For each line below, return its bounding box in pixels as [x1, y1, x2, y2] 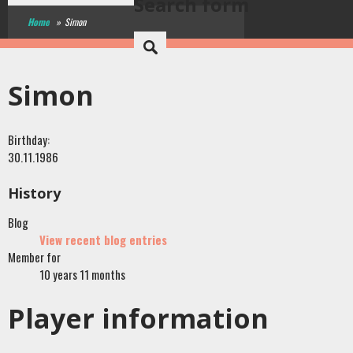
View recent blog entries [39, 231, 167, 248]
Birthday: [8, 131, 52, 148]
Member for [8, 248, 61, 266]
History [8, 184, 61, 203]
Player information [8, 300, 269, 336]
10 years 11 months [39, 266, 125, 283]
